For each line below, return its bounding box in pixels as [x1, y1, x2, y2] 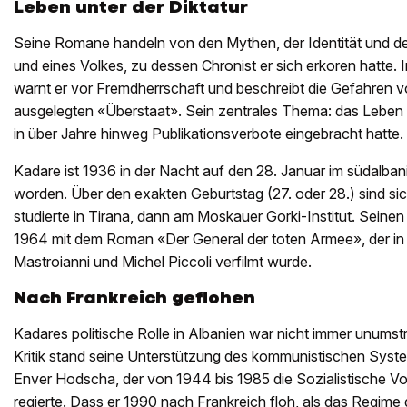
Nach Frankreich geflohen [14, 286, 255, 309]
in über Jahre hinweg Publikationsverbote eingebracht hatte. [14, 124, 403, 143]
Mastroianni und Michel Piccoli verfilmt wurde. [14, 253, 312, 271]
